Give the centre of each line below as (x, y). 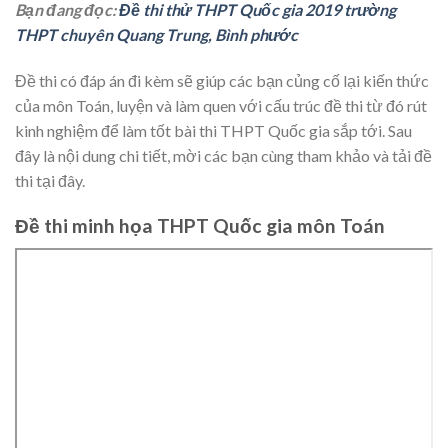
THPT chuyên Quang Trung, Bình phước (156, 35)
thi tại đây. (50, 181)
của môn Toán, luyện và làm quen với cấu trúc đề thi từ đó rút (221, 106)
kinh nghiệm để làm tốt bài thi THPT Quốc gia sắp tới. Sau (213, 131)
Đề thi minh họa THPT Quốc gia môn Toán (200, 225)
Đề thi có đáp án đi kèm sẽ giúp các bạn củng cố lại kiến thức (222, 81)
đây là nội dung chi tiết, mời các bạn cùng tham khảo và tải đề (223, 156)
